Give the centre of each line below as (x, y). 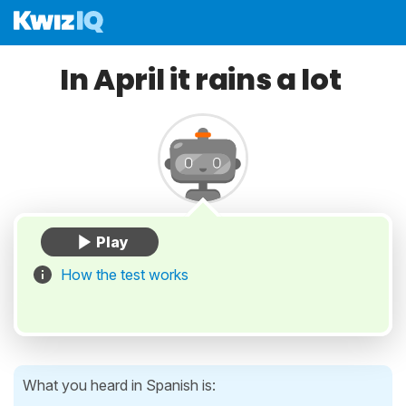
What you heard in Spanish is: (119, 385)
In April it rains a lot (203, 79)
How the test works (125, 275)
